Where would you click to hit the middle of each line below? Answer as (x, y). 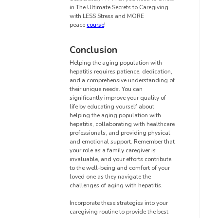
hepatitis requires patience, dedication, (121, 71)
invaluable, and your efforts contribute (120, 159)
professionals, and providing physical (120, 133)
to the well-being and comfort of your (120, 168)
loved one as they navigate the (110, 176)
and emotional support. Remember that (122, 141)
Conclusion (93, 50)
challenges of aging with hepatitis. (116, 185)
